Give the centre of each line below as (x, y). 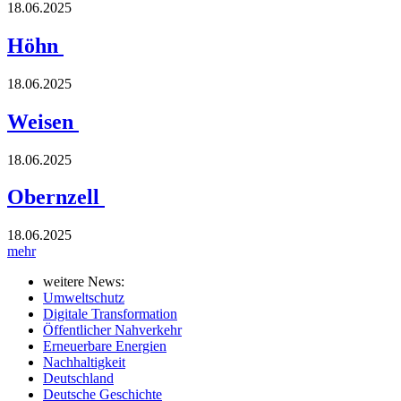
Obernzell (56, 197)
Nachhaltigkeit (84, 363)
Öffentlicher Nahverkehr (112, 330)
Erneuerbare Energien (105, 346)
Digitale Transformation (110, 314)
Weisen (43, 121)
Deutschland (78, 379)
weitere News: (84, 282)
